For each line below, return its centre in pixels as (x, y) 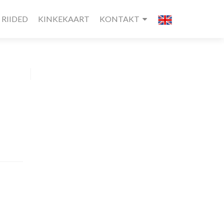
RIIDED (15, 19)
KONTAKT (120, 19)
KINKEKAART (64, 19)
